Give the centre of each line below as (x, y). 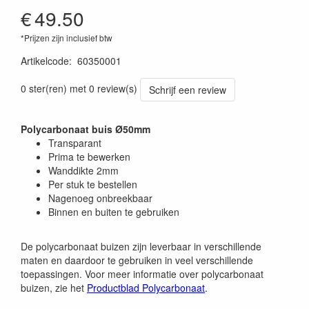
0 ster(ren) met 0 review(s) (79, 89)
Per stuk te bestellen (93, 185)
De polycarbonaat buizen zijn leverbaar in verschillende (141, 247)
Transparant (75, 143)
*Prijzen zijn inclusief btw (67, 38)
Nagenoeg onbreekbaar (100, 198)
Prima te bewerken (89, 157)
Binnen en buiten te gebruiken (114, 212)
